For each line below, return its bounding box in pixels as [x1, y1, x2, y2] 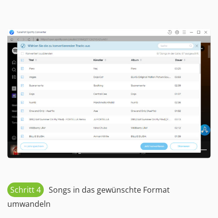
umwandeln [7, 198, 51, 209]
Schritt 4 [10, 184, 41, 195]
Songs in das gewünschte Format [49, 184, 170, 195]
